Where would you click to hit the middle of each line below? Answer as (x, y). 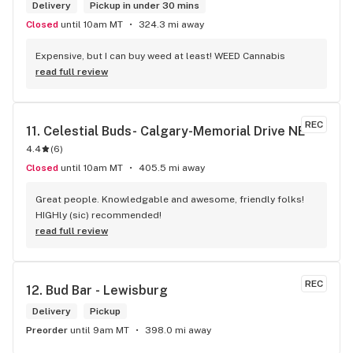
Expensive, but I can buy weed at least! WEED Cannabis (160, 56)
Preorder (50, 330)
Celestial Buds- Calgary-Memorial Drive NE (175, 131)
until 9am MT (100, 330)
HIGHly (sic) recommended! (98, 215)
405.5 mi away (172, 168)
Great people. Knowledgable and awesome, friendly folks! (170, 199)
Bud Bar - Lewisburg (107, 290)
